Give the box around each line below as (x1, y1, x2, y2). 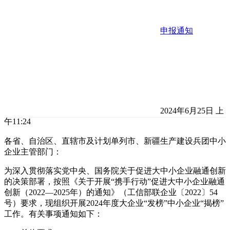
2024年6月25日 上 (158, 106, 224, 116)
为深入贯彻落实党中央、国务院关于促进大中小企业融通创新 (4, 166, 226, 176)
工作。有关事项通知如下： (4, 209, 103, 219)
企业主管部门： (4, 147, 62, 157)
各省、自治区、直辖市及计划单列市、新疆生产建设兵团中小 (4, 137, 226, 146)
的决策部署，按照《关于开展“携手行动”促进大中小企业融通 (4, 177, 225, 186)
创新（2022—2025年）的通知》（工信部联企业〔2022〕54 (4, 188, 218, 197)
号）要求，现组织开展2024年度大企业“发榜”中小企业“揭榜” (4, 199, 224, 208)
